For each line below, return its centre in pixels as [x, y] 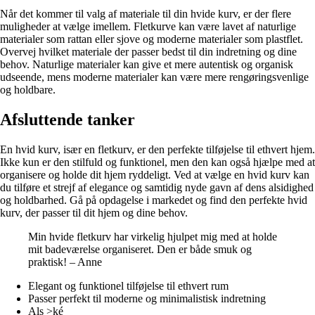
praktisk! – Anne [65, 262]
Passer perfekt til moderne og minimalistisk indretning [147, 299]
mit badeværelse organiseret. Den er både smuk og [140, 250]
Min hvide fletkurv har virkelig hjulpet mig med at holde [153, 237]
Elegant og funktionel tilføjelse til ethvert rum [128, 286]
